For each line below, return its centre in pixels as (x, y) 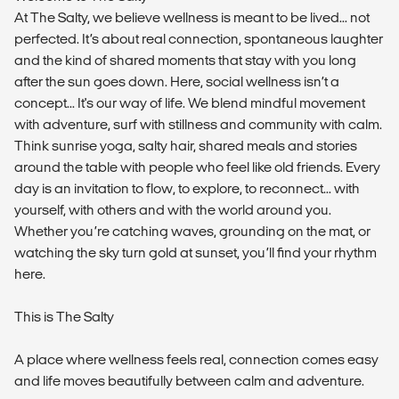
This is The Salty (64, 317)
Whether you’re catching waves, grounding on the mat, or (192, 232)
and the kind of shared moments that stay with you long (185, 61)
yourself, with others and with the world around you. (173, 210)
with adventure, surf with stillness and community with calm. (198, 125)
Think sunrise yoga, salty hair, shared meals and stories (186, 146)
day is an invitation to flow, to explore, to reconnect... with (187, 189)
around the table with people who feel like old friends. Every (197, 167)
